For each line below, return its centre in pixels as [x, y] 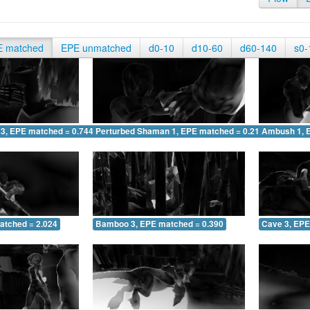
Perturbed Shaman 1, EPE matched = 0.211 [180, 131]
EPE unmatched [96, 48]
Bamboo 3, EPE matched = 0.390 [159, 224]
